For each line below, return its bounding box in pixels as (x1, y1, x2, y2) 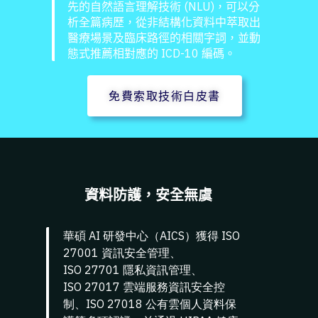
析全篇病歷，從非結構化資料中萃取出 (67, 15, 261, 30)
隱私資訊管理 (122, 263, 191, 278)
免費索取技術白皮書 (109, 89, 221, 104)
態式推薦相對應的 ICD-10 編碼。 (67, 46, 236, 61)
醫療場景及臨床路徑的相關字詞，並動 (67, 31, 261, 45)
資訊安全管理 (101, 246, 170, 261)
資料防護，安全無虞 (84, 185, 212, 205)
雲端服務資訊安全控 (122, 280, 225, 295)
